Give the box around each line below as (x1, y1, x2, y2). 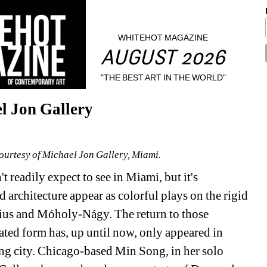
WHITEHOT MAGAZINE (118, 33, 209, 43)
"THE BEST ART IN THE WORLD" (100, 72, 226, 82)
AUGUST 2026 (101, 49, 226, 70)
